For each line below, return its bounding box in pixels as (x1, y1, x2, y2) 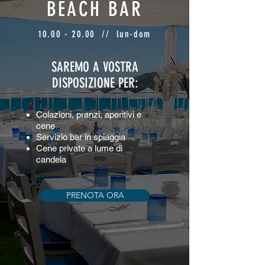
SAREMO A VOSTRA (51, 59, 138, 75)
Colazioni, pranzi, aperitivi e (36, 109, 141, 119)
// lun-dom (95, 28, 151, 40)
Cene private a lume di (36, 143, 122, 153)
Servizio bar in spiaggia (36, 132, 125, 142)
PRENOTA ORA (66, 190, 124, 201)
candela (36, 154, 66, 164)
